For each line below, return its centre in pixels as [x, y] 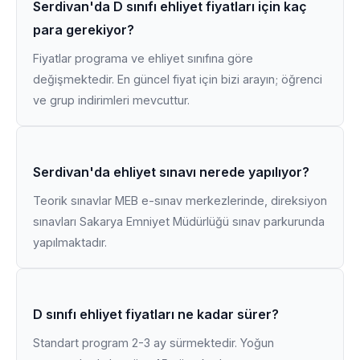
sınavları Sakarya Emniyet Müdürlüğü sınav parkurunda [179, 221]
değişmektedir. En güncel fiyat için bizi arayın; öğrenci [178, 79]
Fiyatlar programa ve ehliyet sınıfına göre [143, 58]
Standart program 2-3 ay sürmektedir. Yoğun [153, 343]
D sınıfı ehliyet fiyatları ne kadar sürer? [156, 314]
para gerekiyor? [84, 30]
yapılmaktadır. [70, 242]
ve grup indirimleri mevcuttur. [111, 100]
